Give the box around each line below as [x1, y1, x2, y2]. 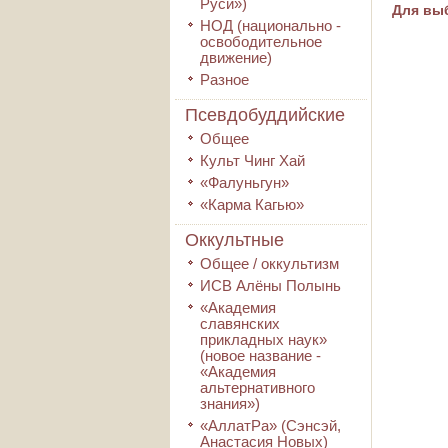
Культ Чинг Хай [200, 152, 305, 169]
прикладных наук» [200, 331, 327, 348]
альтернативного [200, 379, 315, 396]
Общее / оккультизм [200, 255, 339, 272]
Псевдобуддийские [185, 105, 345, 125]
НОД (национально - [200, 17, 341, 34]
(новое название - [200, 347, 321, 364]
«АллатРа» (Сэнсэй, [200, 417, 341, 434]
